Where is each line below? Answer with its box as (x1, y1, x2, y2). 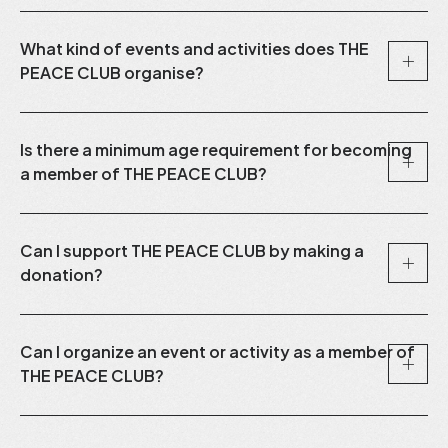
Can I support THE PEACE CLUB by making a (20, 239, 364, 261)
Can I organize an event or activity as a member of (20, 340, 415, 362)
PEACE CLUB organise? (20, 61, 204, 83)
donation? (20, 263, 103, 285)
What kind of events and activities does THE (20, 37, 369, 59)
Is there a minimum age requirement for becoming (20, 138, 412, 160)
